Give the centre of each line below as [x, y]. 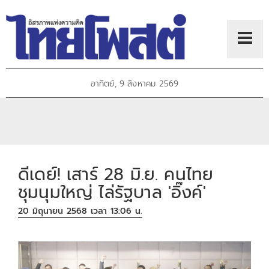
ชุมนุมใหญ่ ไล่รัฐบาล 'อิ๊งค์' [112, 192]
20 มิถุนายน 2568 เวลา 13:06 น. [80, 211]
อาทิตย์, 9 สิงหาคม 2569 [134, 84]
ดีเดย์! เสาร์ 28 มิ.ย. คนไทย [116, 174]
